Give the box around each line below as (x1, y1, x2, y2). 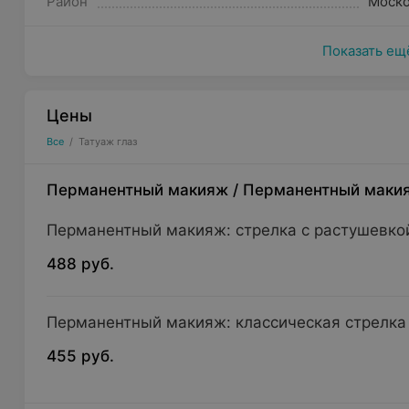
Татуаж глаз (79, 135, 138, 148)
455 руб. (47, 347, 115, 365)
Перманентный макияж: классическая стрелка (47, 313, 407, 331)
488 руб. (47, 255, 115, 273)
